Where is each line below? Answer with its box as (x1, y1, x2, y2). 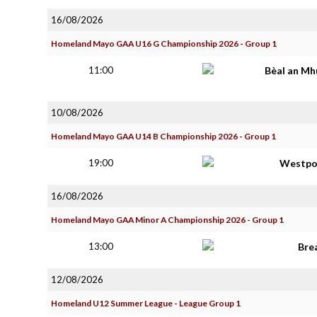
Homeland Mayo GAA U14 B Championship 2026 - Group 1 (51, 131, 276, 142)
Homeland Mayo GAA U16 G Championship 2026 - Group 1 (51, 38, 277, 49)
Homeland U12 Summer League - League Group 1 (51, 298, 241, 309)
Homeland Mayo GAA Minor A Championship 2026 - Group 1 (51, 214, 284, 225)
